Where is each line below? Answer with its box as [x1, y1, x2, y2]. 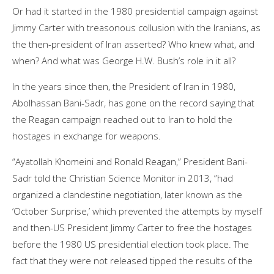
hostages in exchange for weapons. [12, 129, 161, 142]
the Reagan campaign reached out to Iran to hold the [12, 113, 232, 125]
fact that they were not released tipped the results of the [12, 254, 253, 267]
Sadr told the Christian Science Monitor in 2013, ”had [12, 171, 233, 184]
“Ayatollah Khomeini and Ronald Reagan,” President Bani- [12, 155, 248, 168]
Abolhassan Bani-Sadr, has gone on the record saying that [12, 96, 254, 109]
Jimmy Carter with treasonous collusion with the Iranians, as [12, 21, 261, 34]
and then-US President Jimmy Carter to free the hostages [12, 221, 252, 234]
